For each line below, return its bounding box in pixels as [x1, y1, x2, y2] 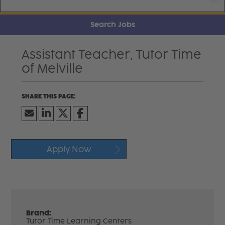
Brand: [26, 208, 52, 217]
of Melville [21, 61, 83, 76]
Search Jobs [90, 20, 135, 29]
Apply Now [47, 144, 91, 154]
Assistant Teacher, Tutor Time [21, 47, 201, 62]
